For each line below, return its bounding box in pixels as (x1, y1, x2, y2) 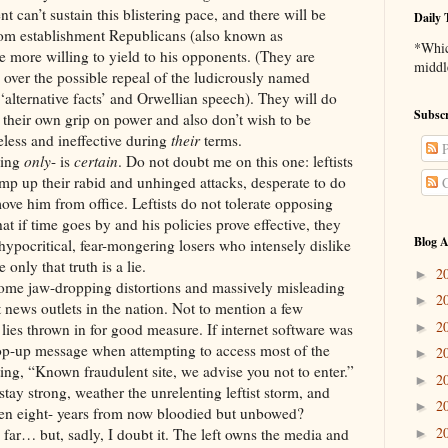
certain (74, 151, 118, 172)
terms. (200, 130, 242, 151)
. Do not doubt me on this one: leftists (118, 151, 353, 172)
